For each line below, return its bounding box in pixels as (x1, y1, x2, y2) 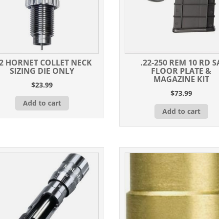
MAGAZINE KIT (153, 74, 209, 85)
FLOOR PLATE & (151, 66, 212, 77)
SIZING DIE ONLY (9, 66, 74, 77)
